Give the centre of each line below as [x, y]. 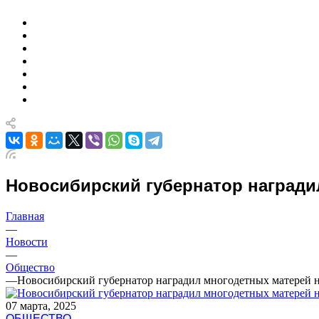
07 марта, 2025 [41, 305]
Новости [27, 241]
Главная [25, 216]
